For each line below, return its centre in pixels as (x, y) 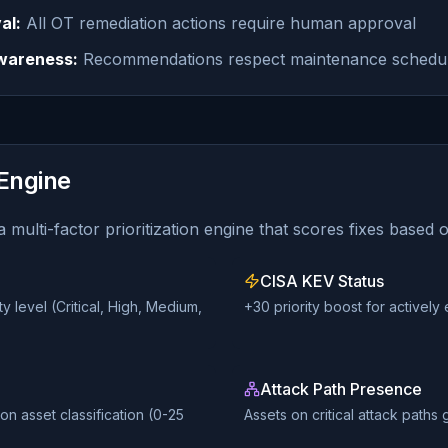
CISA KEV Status (322, 281)
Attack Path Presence (341, 389)
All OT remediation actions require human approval (218, 23)
